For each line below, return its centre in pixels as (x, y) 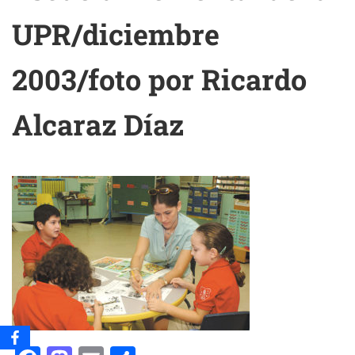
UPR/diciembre (116, 34)
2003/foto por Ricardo (159, 79)
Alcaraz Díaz (98, 124)
